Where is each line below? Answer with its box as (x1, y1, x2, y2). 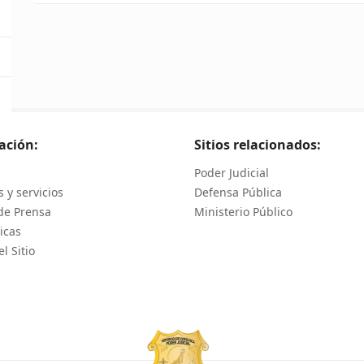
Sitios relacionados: (194, 136, 321, 154)
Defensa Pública (194, 184, 282, 201)
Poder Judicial (194, 165, 269, 181)
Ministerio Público (194, 204, 292, 220)
